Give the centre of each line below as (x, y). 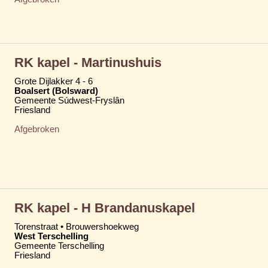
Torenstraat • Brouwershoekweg (77, 226)
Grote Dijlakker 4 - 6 (54, 81)
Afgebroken (37, 129)
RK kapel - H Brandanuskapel (105, 208)
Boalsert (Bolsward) (56, 91)
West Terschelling (51, 236)
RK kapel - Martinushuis (88, 62)
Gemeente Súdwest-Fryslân (69, 100)
